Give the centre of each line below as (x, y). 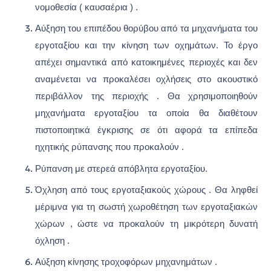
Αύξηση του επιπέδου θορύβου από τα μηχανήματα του (147, 29)
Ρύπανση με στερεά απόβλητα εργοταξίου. (121, 168)
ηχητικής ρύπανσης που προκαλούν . (109, 147)
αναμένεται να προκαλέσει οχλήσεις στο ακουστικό (147, 80)
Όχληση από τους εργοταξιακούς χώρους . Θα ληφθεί (147, 190)
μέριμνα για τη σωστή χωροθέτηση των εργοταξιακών (147, 207)
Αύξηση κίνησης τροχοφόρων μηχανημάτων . (126, 262)
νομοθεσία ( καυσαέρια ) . (87, 7)
